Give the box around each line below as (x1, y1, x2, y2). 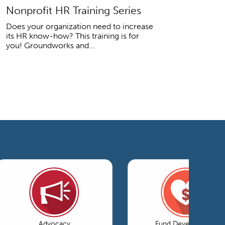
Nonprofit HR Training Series (6, 4, 141, 17)
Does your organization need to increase (6, 21, 153, 31)
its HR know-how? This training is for (6, 31, 139, 41)
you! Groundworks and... (6, 40, 95, 50)
